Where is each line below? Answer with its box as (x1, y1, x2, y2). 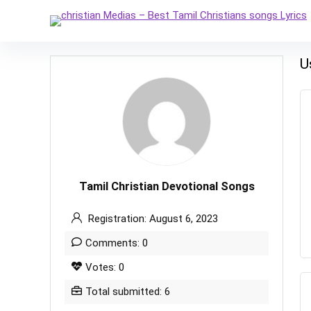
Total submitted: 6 (85, 285, 170, 298)
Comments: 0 (85, 237, 148, 249)
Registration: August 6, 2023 (85, 212, 218, 225)
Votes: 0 (85, 261, 124, 274)
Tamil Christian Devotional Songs (78, 180, 255, 193)
